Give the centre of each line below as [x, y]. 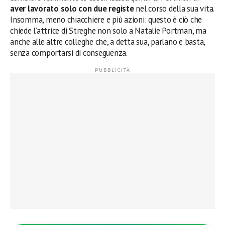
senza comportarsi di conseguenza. [69, 52]
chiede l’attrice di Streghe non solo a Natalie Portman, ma [108, 30]
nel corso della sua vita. [175, 8]
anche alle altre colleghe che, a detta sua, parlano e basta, [108, 41]
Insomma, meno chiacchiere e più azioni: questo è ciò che [106, 19]
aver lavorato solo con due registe [73, 8]
